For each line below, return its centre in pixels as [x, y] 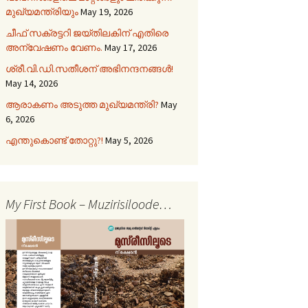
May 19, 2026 [107, 11]
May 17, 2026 [131, 47]
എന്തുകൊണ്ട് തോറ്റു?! [54, 140]
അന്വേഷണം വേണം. [54, 47]
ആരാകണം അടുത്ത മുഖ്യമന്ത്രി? [82, 104]
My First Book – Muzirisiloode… [89, 203]
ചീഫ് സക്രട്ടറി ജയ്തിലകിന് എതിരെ [87, 33]
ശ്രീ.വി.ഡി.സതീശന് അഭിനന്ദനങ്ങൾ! [89, 68]
